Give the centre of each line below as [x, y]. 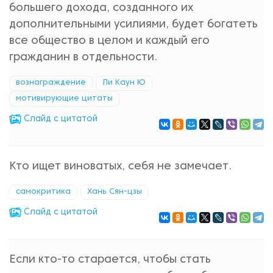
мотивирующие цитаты [64, 99]
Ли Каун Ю [124, 83]
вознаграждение [51, 83]
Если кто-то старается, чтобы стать [110, 260]
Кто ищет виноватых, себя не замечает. [120, 167]
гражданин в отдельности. [83, 58]
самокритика [43, 192]
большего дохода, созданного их [101, 8]
